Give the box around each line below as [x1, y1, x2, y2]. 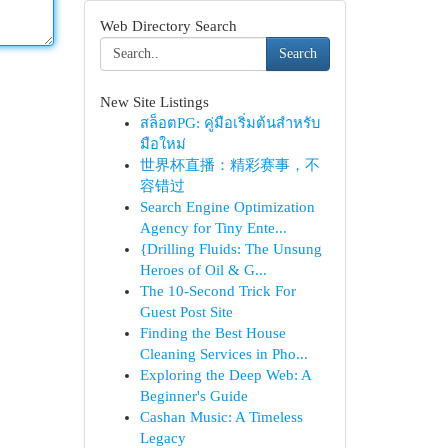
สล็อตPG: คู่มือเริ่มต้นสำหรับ [139, 115, 320, 131]
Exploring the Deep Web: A [139, 367, 311, 383]
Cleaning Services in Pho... [139, 346, 308, 362]
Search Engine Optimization [139, 199, 315, 215]
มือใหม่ [139, 136, 186, 152]
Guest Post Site [139, 304, 233, 320]
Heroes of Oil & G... [139, 262, 267, 278]
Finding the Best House [139, 325, 286, 341]
